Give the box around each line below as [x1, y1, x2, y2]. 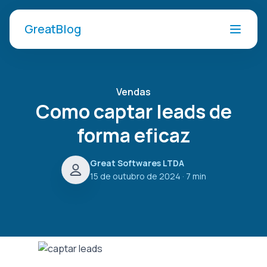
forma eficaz [77, 122, 190, 148]
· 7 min [180, 170, 206, 182]
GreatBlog [24, 21, 81, 37]
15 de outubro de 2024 [89, 170, 181, 182]
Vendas [116, 85, 151, 98]
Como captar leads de [35, 98, 232, 125]
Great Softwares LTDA [89, 157, 184, 169]
